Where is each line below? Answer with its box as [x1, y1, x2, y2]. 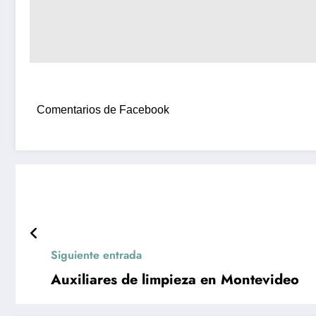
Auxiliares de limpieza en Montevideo [51, 269, 299, 291]
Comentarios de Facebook [37, 104, 169, 116]
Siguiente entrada [51, 247, 142, 264]
